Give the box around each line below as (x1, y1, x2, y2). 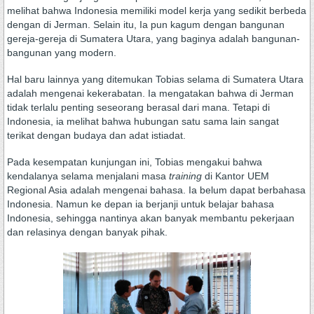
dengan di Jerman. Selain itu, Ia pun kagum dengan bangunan (7, 19, 285, 30)
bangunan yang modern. (7, 47, 116, 58)
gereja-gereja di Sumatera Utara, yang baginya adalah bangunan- (7, 33, 300, 44)
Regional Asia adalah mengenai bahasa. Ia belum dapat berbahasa (7, 184, 306, 196)
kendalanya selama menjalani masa (7, 170, 169, 182)
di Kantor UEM (205, 170, 269, 182)
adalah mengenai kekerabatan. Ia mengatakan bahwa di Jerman (7, 88, 294, 99)
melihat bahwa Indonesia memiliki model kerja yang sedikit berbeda (7, 5, 306, 16)
